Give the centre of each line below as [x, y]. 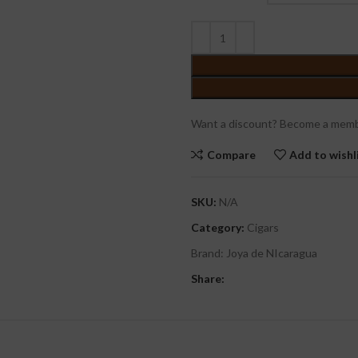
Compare [231, 154]
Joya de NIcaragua [272, 253]
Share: [208, 278]
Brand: [209, 253]
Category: [218, 227]
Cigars [263, 227]
